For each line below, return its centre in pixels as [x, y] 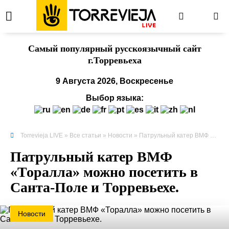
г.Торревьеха [114, 60]
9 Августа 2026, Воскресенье [114, 81]
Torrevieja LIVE [42, 135]
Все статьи [85, 135]
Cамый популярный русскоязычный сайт [114, 49]
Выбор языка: [114, 98]
